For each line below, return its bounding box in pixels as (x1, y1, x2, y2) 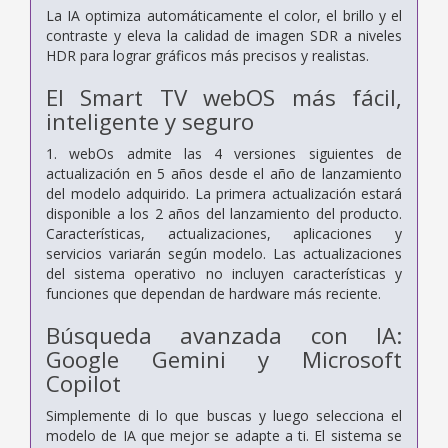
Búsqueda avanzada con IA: (46, 319, 402, 351)
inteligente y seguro (46, 105, 254, 137)
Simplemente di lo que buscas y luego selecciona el (46, 405, 402, 425)
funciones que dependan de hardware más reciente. (46, 283, 381, 303)
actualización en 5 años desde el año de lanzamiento (46, 163, 402, 183)
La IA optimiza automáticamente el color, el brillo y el (46, 5, 402, 25)
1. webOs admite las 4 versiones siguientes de (46, 143, 402, 163)
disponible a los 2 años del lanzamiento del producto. (46, 203, 402, 223)
